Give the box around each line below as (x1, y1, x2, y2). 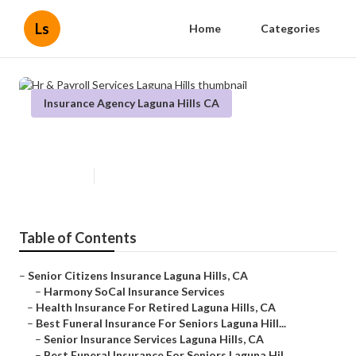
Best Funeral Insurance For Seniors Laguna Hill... (36, 316, 286, 331)
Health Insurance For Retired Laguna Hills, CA (36, 300, 276, 315)
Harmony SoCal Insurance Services (44, 284, 225, 299)
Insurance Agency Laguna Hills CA (44, 96, 219, 110)
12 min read (103, 170, 153, 183)
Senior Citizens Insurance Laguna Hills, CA (28, 269, 248, 283)
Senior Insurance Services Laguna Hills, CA (44, 332, 264, 346)
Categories (261, 21, 320, 35)
